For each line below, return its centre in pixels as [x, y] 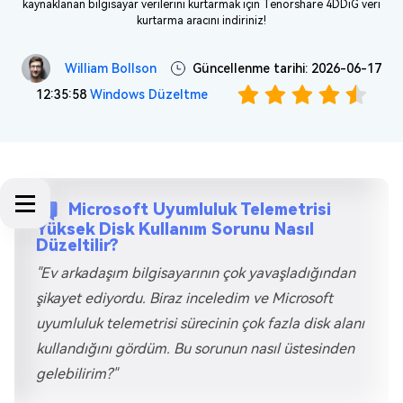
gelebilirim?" [76, 374]
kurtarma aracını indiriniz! [201, 21]
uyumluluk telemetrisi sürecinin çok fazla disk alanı [200, 323]
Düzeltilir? [77, 245]
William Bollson [111, 68]
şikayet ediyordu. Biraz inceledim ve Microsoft [184, 298]
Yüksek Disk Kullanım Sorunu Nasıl [175, 229]
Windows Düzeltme [148, 94]
